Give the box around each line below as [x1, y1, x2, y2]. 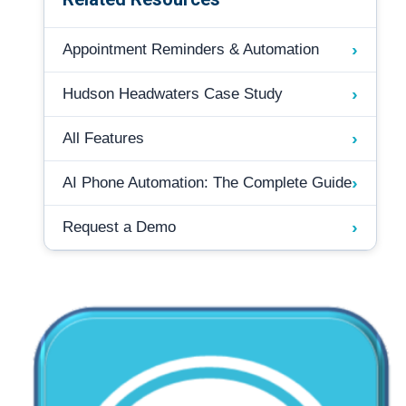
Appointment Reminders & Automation [63, 41, 319, 58]
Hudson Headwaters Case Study [63, 85, 283, 102]
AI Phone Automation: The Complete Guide [63, 174, 352, 191]
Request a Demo [63, 218, 176, 236]
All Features [63, 130, 144, 147]
